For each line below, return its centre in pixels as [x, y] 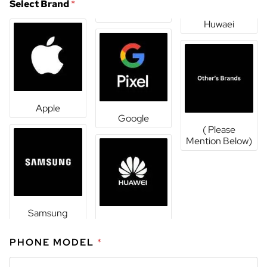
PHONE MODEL [53, 243]
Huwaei [219, 24]
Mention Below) [219, 141]
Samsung [48, 213]
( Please [219, 129]
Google [133, 118]
